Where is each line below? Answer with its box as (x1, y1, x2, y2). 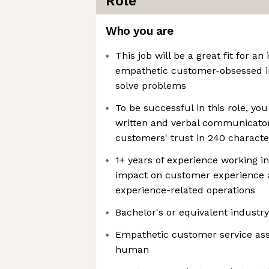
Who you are (106, 24, 174, 38)
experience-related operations (115, 184, 255, 196)
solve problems (115, 80, 186, 91)
